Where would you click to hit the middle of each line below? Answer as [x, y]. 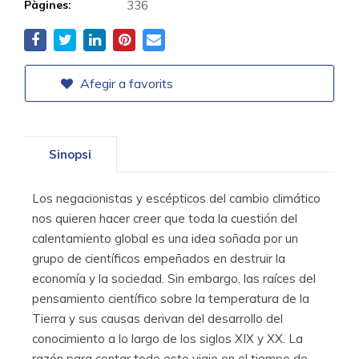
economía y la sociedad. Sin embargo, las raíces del [174, 278]
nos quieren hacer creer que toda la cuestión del [165, 218]
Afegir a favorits [125, 83]
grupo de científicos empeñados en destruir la [159, 258]
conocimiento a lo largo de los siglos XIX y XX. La [167, 338]
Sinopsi [70, 154]
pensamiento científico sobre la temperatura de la [171, 298]
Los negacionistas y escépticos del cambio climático [176, 198]
